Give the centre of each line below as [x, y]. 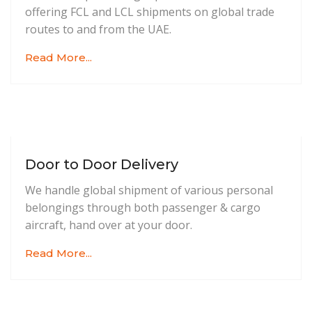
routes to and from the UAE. [98, 30]
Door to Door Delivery [102, 165]
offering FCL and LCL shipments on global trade [150, 12]
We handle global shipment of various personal [149, 190]
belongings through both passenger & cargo [143, 208]
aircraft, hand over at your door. [109, 225]
